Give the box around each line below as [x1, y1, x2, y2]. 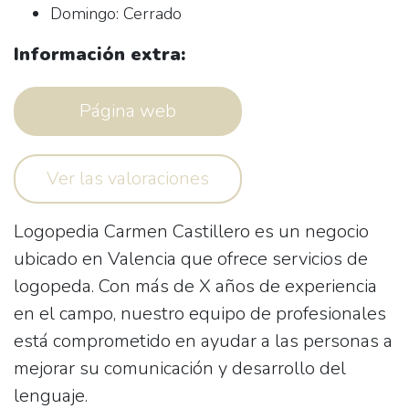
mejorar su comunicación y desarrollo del [14, 356, 346, 381]
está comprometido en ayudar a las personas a [14, 329, 393, 353]
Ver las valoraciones [47, 166, 209, 191]
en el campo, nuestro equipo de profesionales [14, 301, 386, 326]
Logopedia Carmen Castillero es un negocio [14, 219, 369, 244]
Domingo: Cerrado [50, 3, 182, 25]
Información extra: [14, 42, 185, 67]
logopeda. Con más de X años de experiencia [14, 274, 377, 299]
